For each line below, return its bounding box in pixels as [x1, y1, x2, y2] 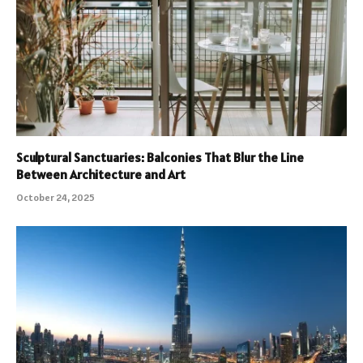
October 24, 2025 [16, 191, 95, 204]
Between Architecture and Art [16, 166, 186, 183]
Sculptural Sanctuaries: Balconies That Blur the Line [16, 149, 304, 166]
